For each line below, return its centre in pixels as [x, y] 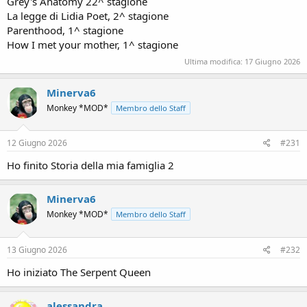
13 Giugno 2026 [37, 249]
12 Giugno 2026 [37, 143]
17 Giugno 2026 [272, 61]
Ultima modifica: [214, 61]
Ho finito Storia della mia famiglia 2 [90, 165]
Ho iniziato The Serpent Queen [79, 272]
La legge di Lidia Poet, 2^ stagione [88, 16]
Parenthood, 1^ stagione [65, 30]
